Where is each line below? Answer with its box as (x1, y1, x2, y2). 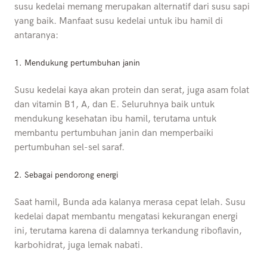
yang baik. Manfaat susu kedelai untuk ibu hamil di (14, 15, 223, 27)
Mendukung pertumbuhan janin (24, 57, 140, 68)
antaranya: (14, 29, 58, 41)
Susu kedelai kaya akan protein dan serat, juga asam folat (14, 84, 249, 96)
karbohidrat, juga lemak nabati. (14, 239, 143, 251)
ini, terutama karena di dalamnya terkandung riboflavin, (14, 225, 242, 237)
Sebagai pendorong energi (24, 169, 118, 180)
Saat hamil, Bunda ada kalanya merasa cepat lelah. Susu (14, 196, 246, 208)
